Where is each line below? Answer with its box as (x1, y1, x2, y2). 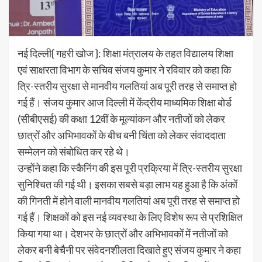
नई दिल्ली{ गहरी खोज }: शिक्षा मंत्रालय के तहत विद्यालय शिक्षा (18, 46, 233, 60)
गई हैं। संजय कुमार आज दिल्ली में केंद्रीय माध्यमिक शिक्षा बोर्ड (18, 95, 232, 109)
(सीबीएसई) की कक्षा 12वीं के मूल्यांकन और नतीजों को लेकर (18, 112, 225, 125)
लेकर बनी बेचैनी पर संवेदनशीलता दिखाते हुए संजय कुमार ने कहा (18, 243, 241, 256)
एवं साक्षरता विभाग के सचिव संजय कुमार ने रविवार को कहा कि (18, 63, 231, 76)
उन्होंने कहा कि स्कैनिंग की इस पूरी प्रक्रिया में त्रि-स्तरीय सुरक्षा (18, 161, 242, 174)
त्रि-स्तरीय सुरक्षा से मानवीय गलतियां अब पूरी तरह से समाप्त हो (18, 79, 237, 92)
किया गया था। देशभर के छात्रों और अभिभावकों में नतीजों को (18, 226, 228, 240)
